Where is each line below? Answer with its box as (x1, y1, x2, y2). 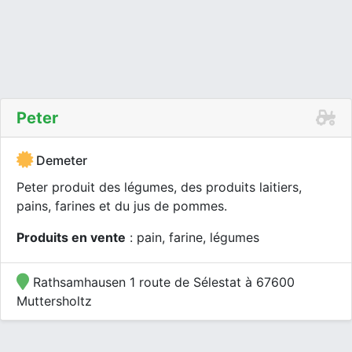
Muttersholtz (16, 293, 92, 309)
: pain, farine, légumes (126, 229, 259, 245)
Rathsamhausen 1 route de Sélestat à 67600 (29, 274, 295, 290)
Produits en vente (16, 229, 126, 245)
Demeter (33, 152, 87, 168)
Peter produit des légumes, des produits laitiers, (16, 179, 302, 195)
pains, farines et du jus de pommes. (16, 198, 227, 214)
